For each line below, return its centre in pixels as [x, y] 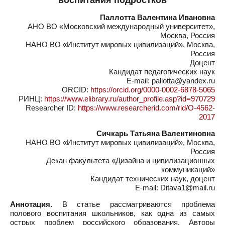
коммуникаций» [188, 170]
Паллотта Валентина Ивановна [157, 17]
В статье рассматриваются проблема [134, 204]
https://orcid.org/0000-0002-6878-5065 [153, 90]
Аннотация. [31, 204]
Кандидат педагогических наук [162, 72]
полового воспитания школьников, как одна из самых [113, 213]
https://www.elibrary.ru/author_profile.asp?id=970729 [130, 99]
